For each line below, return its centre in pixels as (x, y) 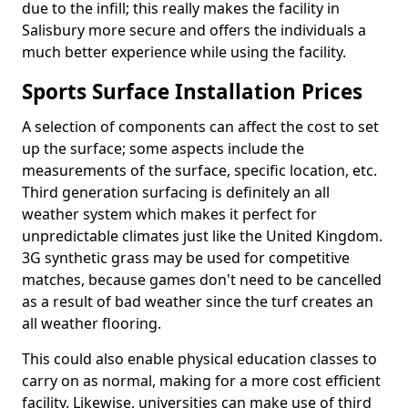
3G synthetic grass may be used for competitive (186, 258)
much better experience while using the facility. (184, 52)
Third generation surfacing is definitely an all (176, 192)
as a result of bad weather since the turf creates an (198, 301)
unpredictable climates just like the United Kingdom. (202, 236)
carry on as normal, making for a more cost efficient (201, 381)
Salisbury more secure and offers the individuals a (194, 30)
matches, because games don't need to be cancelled (202, 280)
